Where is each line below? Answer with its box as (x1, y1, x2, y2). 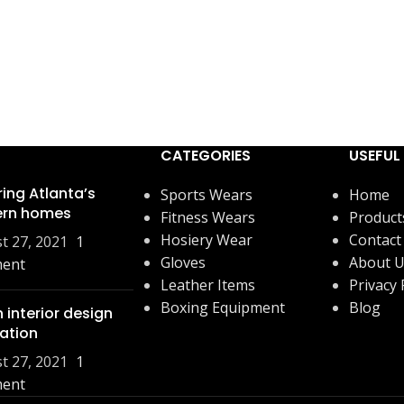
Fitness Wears (160, 207, 255, 227)
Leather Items (160, 274, 255, 295)
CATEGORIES (160, 144, 251, 166)
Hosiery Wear (160, 229, 252, 250)
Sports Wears (160, 184, 252, 205)
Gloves (160, 252, 206, 272)
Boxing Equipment (160, 297, 285, 317)
